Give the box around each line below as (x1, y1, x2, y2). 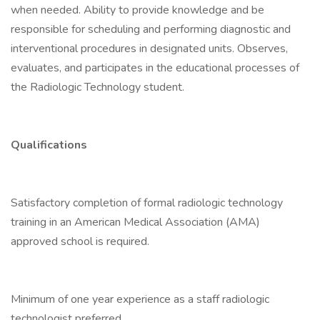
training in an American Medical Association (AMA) (11, 214, 260, 230)
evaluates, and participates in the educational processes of (11, 60, 299, 76)
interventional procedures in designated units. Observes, (11, 41, 288, 56)
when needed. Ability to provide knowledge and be (11, 2, 264, 18)
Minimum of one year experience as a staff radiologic (11, 291, 269, 307)
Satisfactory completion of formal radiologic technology (11, 195, 283, 211)
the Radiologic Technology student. (11, 79, 184, 95)
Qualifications (11, 137, 87, 153)
